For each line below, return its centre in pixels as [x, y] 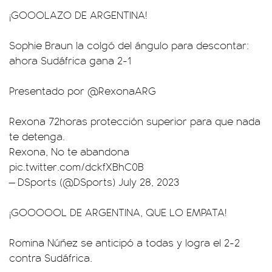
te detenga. [37, 136]
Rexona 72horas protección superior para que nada [135, 121]
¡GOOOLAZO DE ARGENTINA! [78, 15]
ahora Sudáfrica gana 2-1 [70, 60]
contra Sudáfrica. [51, 257]
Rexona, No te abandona [69, 151]
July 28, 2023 [149, 182]
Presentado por [48, 90]
